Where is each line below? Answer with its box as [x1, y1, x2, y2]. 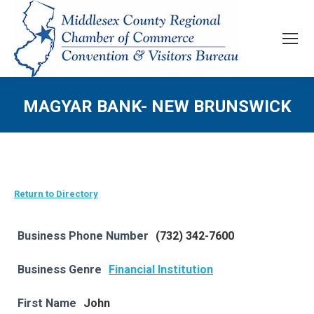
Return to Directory [14, 189, 98, 199]
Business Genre [18, 263, 102, 276]
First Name [18, 296, 76, 310]
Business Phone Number [18, 229, 149, 243]
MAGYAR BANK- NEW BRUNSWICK [22, 97, 292, 116]
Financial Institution [109, 263, 213, 276]
